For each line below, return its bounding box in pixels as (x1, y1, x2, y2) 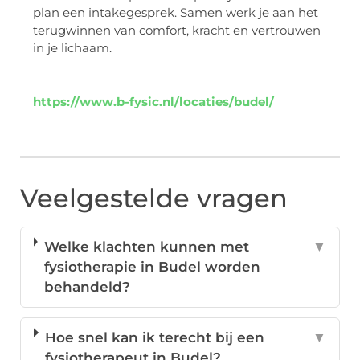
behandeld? (43, 279, 130, 296)
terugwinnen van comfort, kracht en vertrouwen (33, 22, 321, 39)
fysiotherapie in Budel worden (43, 259, 260, 276)
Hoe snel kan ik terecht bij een (45, 329, 265, 346)
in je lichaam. (33, 40, 112, 56)
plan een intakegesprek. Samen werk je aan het (33, 5, 318, 21)
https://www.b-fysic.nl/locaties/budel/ (33, 94, 274, 110)
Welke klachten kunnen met (43, 239, 249, 256)
